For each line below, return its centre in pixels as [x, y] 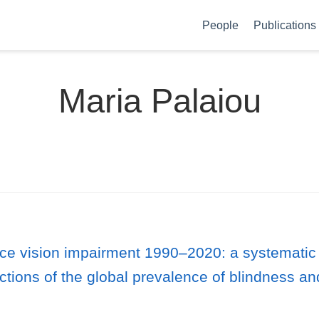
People [221, 25]
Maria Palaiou [159, 101]
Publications [285, 25]
